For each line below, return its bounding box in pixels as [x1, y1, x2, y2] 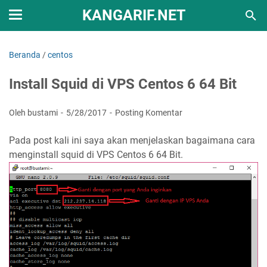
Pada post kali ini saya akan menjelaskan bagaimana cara [9, 135, 255, 146]
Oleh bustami [9, 108, 60, 117]
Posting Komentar [115, 108, 182, 117]
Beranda [9, 50, 41, 60]
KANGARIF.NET [82, 7, 185, 24]
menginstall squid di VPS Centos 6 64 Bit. [9, 149, 183, 160]
